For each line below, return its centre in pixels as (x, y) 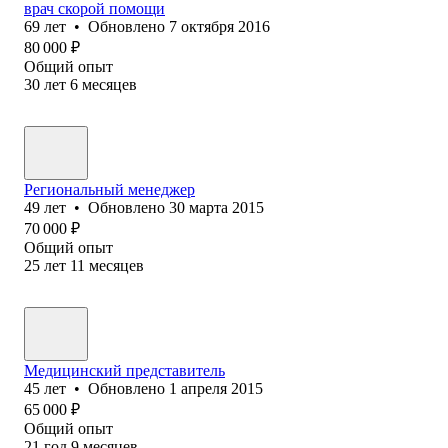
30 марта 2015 (216, 207)
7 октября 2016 (219, 26)
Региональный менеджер (109, 189)
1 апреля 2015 (216, 388)
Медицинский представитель (124, 370)
